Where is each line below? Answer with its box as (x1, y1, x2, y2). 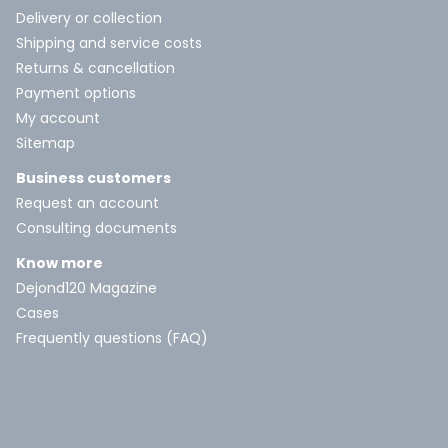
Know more (16, 253, 103, 274)
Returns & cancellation (16, 58, 175, 79)
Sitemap (16, 133, 75, 154)
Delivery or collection (16, 8, 162, 29)
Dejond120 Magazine (16, 278, 157, 299)
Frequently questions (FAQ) (16, 328, 208, 349)
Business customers (16, 168, 171, 189)
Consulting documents (16, 218, 177, 239)
